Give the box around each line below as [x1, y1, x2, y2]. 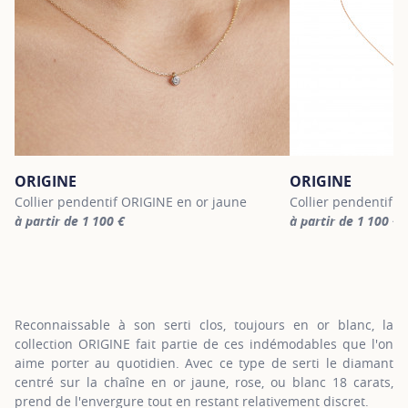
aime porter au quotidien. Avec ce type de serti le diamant [15, 354, 393, 372]
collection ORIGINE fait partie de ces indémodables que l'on [15, 335, 393, 352]
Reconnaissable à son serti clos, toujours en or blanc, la [15, 316, 393, 333]
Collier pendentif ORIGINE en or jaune [15, 193, 247, 210]
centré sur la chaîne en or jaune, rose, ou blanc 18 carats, [15, 373, 393, 391]
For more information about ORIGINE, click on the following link [14, 230, 399, 248]
